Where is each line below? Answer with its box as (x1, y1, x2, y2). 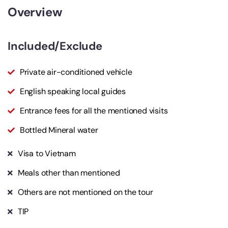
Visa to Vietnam (17, 148, 76, 159)
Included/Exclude (8, 39, 102, 54)
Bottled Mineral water (19, 125, 98, 136)
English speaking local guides (19, 86, 126, 97)
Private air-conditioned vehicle (19, 67, 132, 78)
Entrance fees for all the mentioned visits (19, 105, 168, 117)
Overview (8, 4, 63, 20)
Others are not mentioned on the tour (17, 187, 153, 198)
